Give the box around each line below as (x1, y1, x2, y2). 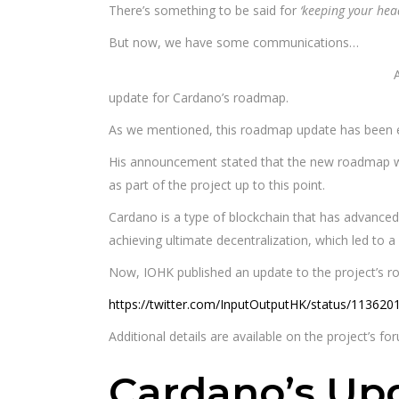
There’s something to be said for (109, 2, 300, 19)
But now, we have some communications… (109, 34, 359, 51)
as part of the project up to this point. (109, 176, 325, 193)
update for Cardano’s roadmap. (109, 89, 289, 106)
